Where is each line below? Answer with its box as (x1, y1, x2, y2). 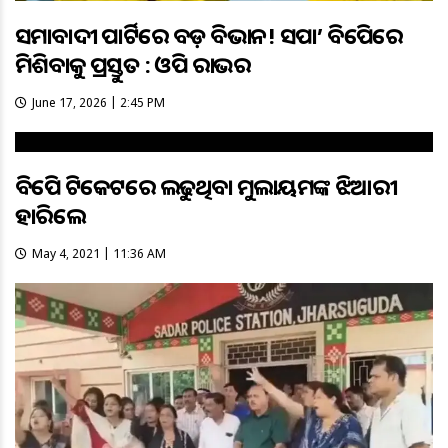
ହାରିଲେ (15, 199, 86, 230)
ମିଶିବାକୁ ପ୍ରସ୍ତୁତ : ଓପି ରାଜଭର (15, 48, 251, 79)
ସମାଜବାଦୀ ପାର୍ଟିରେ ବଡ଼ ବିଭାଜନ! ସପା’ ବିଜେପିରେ (15, 19, 403, 50)
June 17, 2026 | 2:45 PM (32, 93, 165, 111)
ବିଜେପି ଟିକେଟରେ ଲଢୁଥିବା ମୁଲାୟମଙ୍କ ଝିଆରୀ (15, 170, 398, 201)
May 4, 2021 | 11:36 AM (32, 244, 166, 262)
